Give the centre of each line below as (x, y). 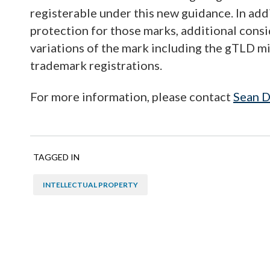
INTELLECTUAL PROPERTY (90, 185)
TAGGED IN (56, 157)
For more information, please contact (132, 96)
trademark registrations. (96, 65)
